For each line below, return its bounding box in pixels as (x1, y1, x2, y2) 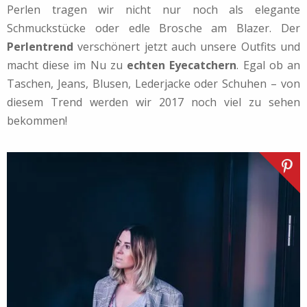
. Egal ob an (236, 57, 301, 73)
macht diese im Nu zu (7, 57, 127, 73)
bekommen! (7, 112, 67, 128)
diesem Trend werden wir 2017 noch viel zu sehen (7, 94, 300, 110)
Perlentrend (7, 38, 73, 54)
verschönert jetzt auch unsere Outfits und (73, 38, 300, 54)
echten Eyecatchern (127, 57, 237, 73)
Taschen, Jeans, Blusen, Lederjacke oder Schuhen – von (7, 75, 300, 91)
